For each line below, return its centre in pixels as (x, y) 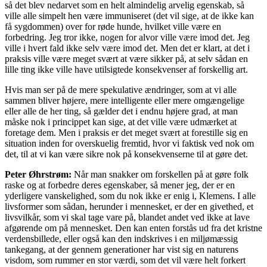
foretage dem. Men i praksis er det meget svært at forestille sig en (126, 132)
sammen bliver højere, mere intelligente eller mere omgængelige (125, 100)
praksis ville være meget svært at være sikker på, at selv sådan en (126, 58)
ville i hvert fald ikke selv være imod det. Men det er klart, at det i (127, 48)
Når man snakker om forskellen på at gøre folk (161, 174)
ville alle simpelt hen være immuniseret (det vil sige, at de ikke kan (129, 15)
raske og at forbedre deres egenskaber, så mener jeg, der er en (120, 185)
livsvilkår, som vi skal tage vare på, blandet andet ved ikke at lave (127, 217)
